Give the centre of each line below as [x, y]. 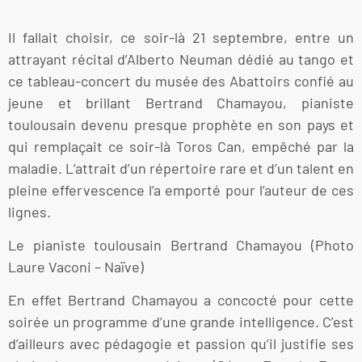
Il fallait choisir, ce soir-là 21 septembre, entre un [181, 37]
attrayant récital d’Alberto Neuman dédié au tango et [181, 59]
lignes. [29, 211]
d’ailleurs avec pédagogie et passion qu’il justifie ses [181, 344]
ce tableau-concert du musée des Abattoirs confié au [181, 80]
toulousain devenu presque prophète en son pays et [181, 124]
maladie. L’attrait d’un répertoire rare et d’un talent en [181, 168]
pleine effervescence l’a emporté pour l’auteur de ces [181, 189]
